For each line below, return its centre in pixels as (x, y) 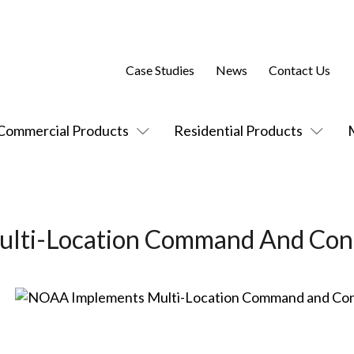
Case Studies (160, 70)
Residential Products (238, 130)
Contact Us (299, 70)
